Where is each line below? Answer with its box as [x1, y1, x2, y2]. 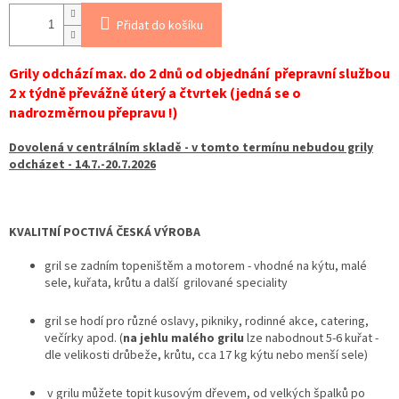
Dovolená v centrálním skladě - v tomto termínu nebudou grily [9, 138, 373, 157]
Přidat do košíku [117, 16, 203, 35]
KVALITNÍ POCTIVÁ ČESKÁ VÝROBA [9, 223, 200, 241]
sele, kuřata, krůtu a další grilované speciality [45, 273, 288, 292]
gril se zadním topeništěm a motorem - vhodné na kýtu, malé [45, 256, 367, 275]
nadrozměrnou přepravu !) [9, 102, 181, 123]
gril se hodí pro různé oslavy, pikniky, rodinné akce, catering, [45, 312, 369, 330]
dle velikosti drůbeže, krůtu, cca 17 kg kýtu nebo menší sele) [45, 346, 368, 364]
